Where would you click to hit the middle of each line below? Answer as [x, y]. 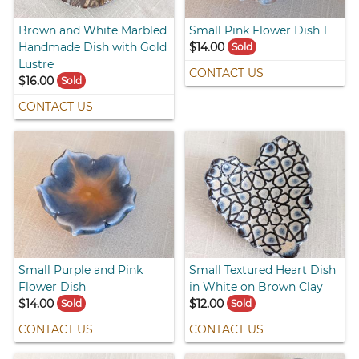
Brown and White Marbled [93, 31]
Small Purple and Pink [81, 270]
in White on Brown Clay [256, 287]
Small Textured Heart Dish [262, 270]
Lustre [36, 65]
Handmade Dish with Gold [93, 48]
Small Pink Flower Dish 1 [258, 31]
